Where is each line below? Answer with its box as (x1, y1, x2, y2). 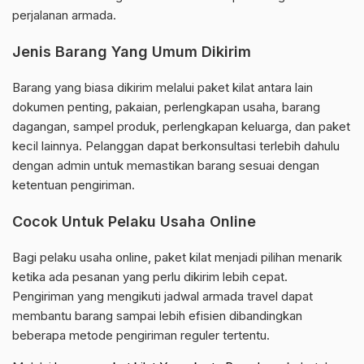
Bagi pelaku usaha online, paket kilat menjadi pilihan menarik (12, 249, 342, 266)
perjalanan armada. (12, 7, 116, 24)
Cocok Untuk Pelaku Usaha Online (12, 213, 256, 231)
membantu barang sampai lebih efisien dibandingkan (12, 308, 302, 324)
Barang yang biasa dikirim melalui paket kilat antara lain (12, 80, 313, 96)
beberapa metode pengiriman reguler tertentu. (12, 327, 270, 344)
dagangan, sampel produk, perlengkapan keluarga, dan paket (12, 119, 350, 135)
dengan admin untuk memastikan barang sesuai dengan (12, 158, 319, 174)
